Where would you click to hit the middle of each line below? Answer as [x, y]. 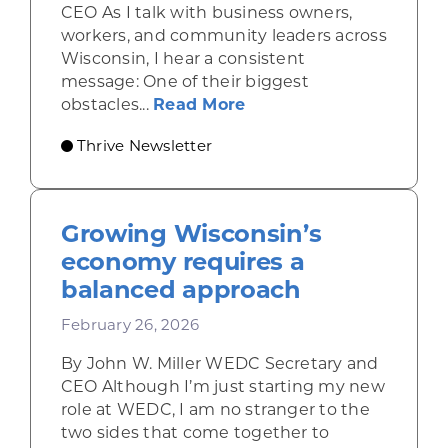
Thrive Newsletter [144, 146]
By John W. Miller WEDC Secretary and [219, 364]
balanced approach [180, 290]
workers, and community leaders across [223, 36]
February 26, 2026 [130, 325]
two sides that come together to [195, 433]
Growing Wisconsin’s [191, 234]
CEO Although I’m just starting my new [222, 387]
